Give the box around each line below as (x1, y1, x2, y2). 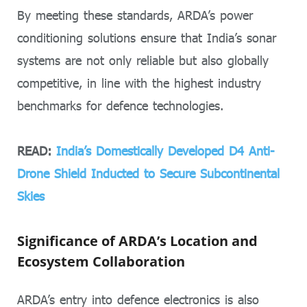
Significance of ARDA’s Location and (17, 231, 258, 250)
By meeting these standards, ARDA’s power (17, 7, 253, 23)
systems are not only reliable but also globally (17, 52, 269, 68)
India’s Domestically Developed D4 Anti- (56, 143, 275, 159)
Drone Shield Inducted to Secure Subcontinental (17, 166, 280, 182)
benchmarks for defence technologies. (17, 97, 223, 113)
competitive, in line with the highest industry (17, 75, 261, 90)
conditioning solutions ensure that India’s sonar (17, 29, 276, 45)
